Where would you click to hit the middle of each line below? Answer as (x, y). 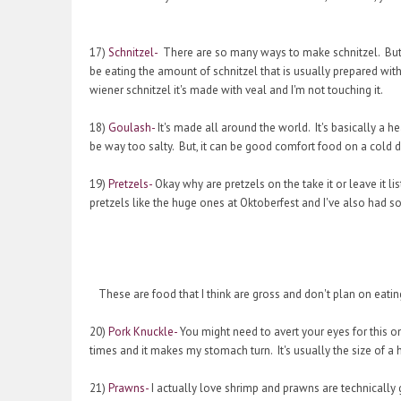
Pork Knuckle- (143, 332)
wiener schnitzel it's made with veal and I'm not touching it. (236, 90)
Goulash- (132, 128)
